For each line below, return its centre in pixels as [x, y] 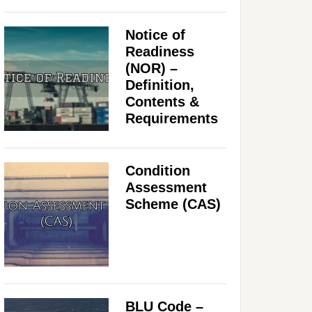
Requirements [172, 118]
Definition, [160, 85]
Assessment [166, 187]
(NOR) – [151, 68]
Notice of [155, 34]
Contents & [162, 101]
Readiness [160, 51]
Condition [158, 170]
